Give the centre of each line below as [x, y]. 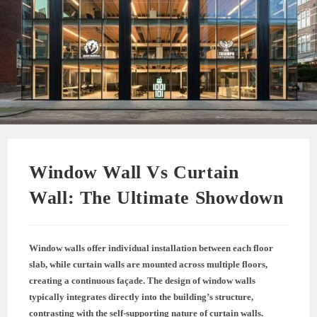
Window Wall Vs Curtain [134, 172]
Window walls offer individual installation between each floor [151, 248]
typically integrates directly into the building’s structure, [142, 296]
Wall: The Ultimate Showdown [156, 197]
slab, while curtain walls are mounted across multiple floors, [149, 264]
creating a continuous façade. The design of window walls [143, 280]
